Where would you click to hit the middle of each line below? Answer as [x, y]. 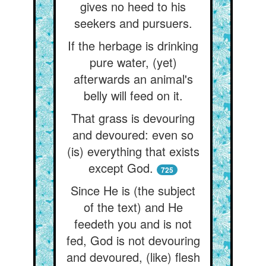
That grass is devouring [133, 118]
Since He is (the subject [133, 190]
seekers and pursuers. [133, 23]
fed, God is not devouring [133, 240]
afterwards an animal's [133, 79]
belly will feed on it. [133, 95]
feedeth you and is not [133, 224]
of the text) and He [133, 207]
